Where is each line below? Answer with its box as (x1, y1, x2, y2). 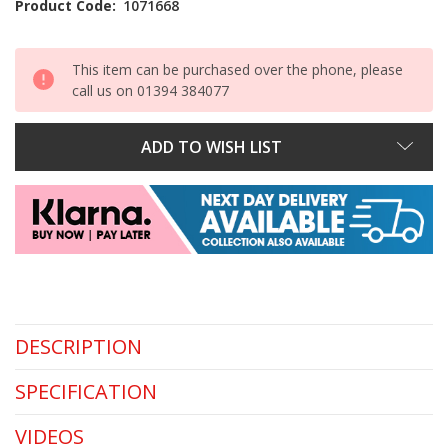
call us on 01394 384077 (72, 80, 229, 100)
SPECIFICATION (15, 378, 157, 406)
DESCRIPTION (15, 333, 142, 361)
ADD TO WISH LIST (140, 135, 282, 158)
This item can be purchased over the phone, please (72, 59, 403, 79)
